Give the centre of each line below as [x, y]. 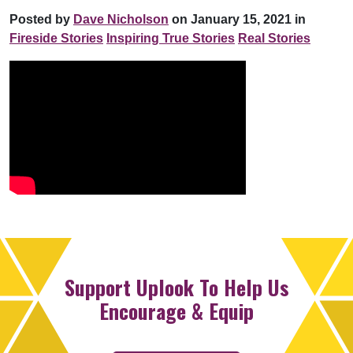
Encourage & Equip [176, 310]
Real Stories [274, 38]
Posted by [41, 19]
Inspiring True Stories [171, 38]
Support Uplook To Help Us [176, 287]
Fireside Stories [56, 38]
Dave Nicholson [121, 19]
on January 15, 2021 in [237, 19]
